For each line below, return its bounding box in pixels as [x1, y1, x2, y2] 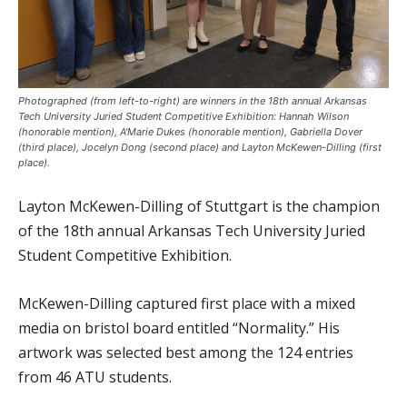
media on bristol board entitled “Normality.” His [18, 318, 340, 339]
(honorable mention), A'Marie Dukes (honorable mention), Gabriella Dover [18, 125, 362, 139]
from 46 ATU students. [18, 367, 172, 388]
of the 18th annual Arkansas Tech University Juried [18, 221, 365, 242]
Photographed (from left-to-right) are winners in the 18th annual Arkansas [18, 94, 367, 108]
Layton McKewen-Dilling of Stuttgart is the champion [18, 196, 380, 217]
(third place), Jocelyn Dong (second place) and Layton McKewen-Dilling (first [18, 141, 382, 154]
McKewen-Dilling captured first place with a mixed [18, 293, 355, 314]
